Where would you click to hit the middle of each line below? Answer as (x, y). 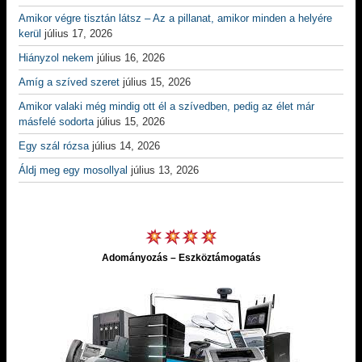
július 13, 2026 (165, 170)
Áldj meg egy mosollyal (73, 170)
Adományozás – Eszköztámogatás (181, 258)
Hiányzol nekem (56, 58)
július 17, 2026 (78, 34)
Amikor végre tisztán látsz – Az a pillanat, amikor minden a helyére (175, 18)
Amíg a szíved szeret (69, 82)
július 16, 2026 (131, 58)
